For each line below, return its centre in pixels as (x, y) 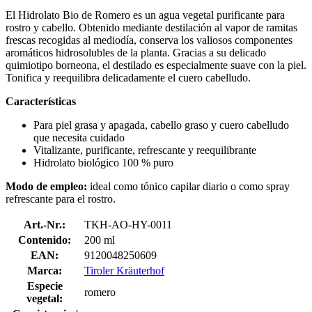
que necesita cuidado (79, 137)
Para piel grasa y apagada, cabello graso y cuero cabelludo (161, 125)
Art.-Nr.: (45, 224)
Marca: (45, 270)
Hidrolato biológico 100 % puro (103, 162)
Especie (45, 286)
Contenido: (45, 240)
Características (41, 101)
